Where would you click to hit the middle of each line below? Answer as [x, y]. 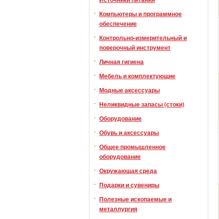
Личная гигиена [121, 62]
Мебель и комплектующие [137, 76]
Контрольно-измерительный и [143, 38]
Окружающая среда [128, 171]
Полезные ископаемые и [135, 199]
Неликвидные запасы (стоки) [142, 104]
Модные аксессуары [130, 90]
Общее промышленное [132, 147]
